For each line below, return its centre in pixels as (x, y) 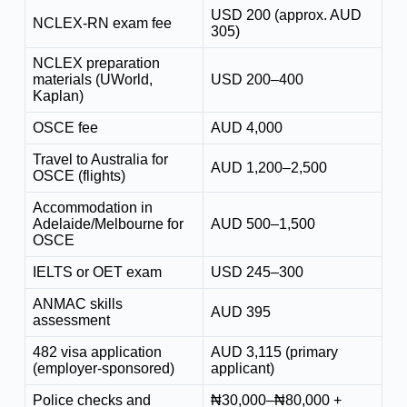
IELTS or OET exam (97, 273)
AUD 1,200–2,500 (268, 168)
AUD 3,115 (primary (274, 352)
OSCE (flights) (79, 176)
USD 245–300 (257, 273)
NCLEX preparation (96, 64)
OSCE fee (65, 128)
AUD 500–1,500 (263, 224)
